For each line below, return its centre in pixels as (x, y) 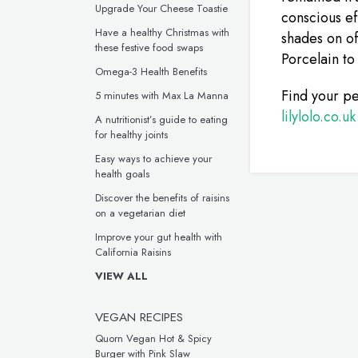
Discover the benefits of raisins (162, 198)
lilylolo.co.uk (318, 117)
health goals (122, 174)
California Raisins (133, 252)
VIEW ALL (121, 276)
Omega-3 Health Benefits (151, 72)
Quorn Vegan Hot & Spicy (153, 338)
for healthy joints (131, 135)
